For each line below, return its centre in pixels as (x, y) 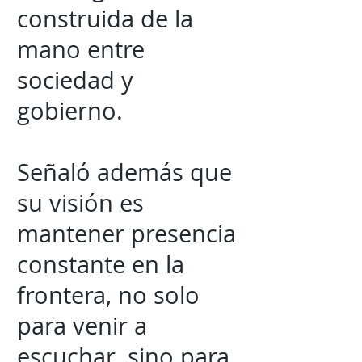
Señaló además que (124, 172)
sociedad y (75, 80)
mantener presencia (126, 234)
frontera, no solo (108, 295)
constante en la (101, 264)
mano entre (81, 49)
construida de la (105, 19)
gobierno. (70, 111)
